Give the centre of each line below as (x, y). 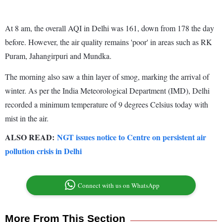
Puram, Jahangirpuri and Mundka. (58, 55)
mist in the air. (27, 118)
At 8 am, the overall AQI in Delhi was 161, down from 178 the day (110, 28)
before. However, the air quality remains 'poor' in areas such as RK (109, 42)
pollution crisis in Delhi (43, 151)
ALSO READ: (31, 137)
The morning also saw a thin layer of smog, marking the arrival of (107, 76)
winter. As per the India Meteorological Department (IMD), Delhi (107, 90)
